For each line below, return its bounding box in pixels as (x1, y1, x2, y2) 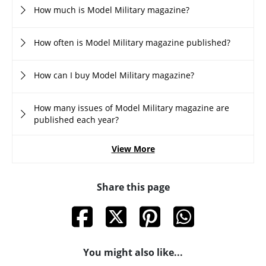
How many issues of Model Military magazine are (34, 102, 229, 114)
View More (111, 143, 155, 155)
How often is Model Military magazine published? (34, 37, 230, 49)
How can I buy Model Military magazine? (34, 69, 194, 81)
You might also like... (83, 246, 183, 259)
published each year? (34, 114, 119, 126)
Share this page (96, 180, 170, 194)
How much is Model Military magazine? (34, 4, 189, 16)
